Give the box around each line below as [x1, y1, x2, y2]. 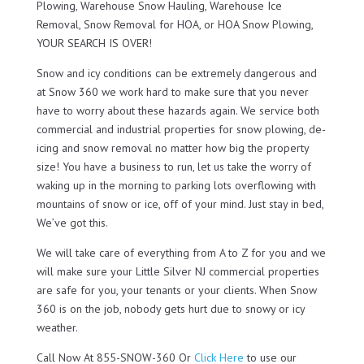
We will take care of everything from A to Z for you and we [36, 245, 326, 260]
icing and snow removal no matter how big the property [36, 140, 309, 155]
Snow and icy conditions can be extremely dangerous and [36, 65, 317, 80]
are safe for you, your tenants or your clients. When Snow [36, 282, 317, 297]
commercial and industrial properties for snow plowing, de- [36, 121, 326, 136]
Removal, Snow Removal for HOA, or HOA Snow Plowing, [36, 16, 313, 32]
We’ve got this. [36, 214, 108, 230]
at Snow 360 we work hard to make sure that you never [36, 84, 309, 99]
